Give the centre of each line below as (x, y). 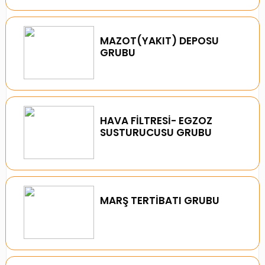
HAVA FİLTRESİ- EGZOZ (156, 121)
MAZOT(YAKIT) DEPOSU (160, 41)
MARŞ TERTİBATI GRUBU (160, 201)
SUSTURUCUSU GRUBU (156, 132)
